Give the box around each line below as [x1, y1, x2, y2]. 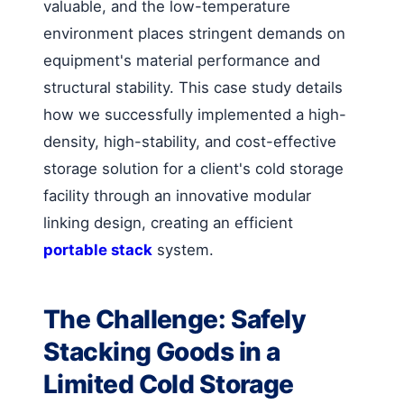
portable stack [43, 240, 152, 259]
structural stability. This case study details [43, 78, 343, 96]
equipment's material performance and [43, 50, 320, 69]
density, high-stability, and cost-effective [43, 132, 336, 151]
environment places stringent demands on [43, 23, 345, 42]
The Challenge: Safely [43, 303, 307, 335]
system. [152, 240, 214, 259]
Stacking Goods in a [43, 335, 280, 367]
